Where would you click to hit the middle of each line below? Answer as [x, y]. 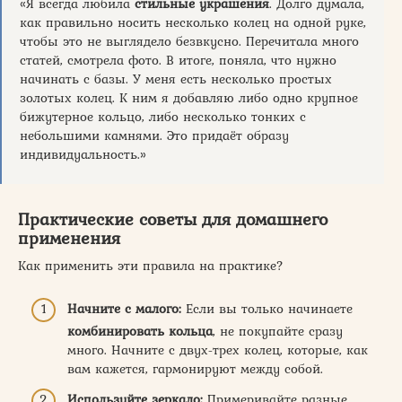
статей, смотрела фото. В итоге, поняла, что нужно [178, 60]
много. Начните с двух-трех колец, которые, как [218, 350]
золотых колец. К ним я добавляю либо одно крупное [189, 97]
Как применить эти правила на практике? [151, 265]
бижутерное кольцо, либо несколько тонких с [163, 116]
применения [69, 237]
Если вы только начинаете [267, 309]
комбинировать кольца [140, 331]
